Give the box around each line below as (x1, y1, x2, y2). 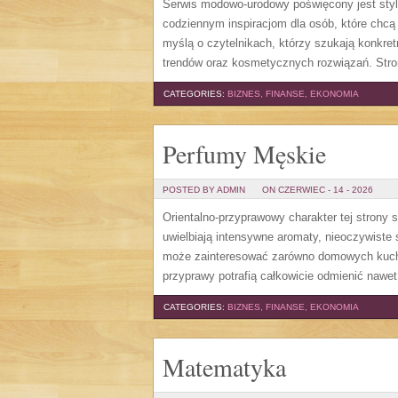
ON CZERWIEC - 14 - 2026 (262, 185, 373, 195)
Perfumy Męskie (163, 137, 326, 171)
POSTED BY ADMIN (163, 185, 245, 195)
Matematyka (163, 350, 286, 384)
